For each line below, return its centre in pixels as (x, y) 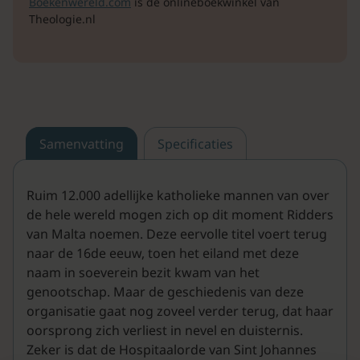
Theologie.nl (62, 19)
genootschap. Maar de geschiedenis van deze (165, 292)
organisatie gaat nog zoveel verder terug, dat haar (180, 311)
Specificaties (195, 144)
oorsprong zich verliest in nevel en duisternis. (165, 331)
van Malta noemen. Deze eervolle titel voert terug (177, 234)
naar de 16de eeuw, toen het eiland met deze (163, 254)
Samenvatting (82, 144)
